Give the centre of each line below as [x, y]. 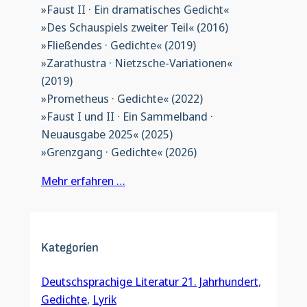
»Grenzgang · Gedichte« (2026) [119, 151]
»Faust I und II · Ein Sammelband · [127, 116]
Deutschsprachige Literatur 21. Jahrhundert [149, 281]
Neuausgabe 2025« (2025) [107, 134]
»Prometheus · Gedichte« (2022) [122, 98]
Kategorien [70, 247]
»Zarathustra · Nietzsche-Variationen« [136, 62]
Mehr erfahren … [83, 181]
